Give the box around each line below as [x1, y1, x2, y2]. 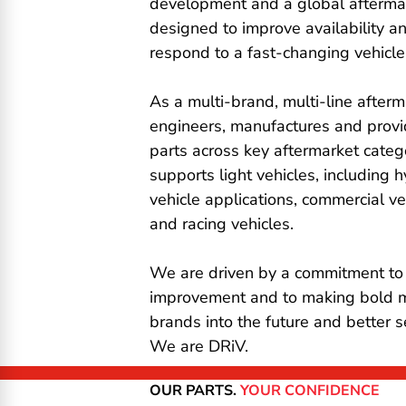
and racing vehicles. [150, 212, 295, 235]
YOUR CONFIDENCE [240, 380, 381, 401]
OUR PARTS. [150, 380, 237, 401]
